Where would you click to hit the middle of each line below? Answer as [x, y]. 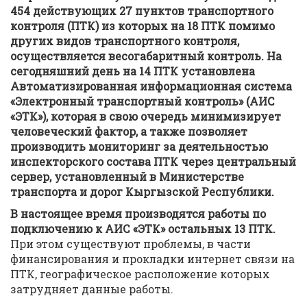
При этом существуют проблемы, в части [131, 244]
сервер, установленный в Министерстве [127, 176]
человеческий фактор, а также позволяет [129, 131]
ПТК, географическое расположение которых [140, 274]
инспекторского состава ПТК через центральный [153, 161]
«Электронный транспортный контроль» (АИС [143, 101]
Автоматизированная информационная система [151, 86]
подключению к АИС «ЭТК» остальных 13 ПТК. [143, 229]
